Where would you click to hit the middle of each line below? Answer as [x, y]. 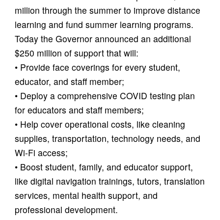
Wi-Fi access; [41, 152]
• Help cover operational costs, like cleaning [100, 124]
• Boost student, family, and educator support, [104, 166]
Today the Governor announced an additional [103, 38]
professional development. [66, 209]
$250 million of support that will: [77, 53]
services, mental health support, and [86, 195]
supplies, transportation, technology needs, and [108, 138]
